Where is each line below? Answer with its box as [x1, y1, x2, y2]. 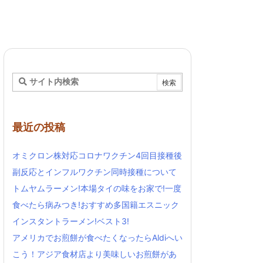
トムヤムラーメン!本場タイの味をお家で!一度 [12, 183, 181, 193]
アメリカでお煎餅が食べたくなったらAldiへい [12, 232, 183, 242]
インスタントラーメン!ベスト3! [12, 216, 129, 226]
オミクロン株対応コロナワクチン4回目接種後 [12, 150, 182, 160]
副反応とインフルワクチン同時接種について [12, 167, 177, 177]
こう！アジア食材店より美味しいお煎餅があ [12, 249, 177, 259]
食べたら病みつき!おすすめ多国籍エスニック [12, 200, 179, 210]
